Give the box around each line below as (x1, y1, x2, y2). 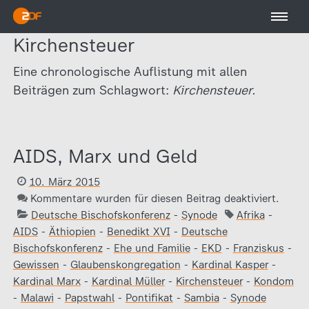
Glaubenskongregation (70, 259, 181, 271)
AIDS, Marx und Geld (12, 145, 197, 168)
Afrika (236, 209, 265, 221)
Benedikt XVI (106, 226, 170, 238)
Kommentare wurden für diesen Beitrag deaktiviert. (30, 192, 279, 205)
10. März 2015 (28, 176, 100, 188)
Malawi (20, 292, 54, 304)
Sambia (183, 292, 219, 304)
